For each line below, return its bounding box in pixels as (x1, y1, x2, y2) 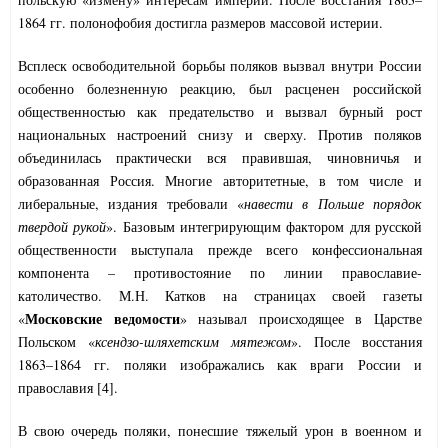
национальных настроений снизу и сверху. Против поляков (18, 125, 422, 145)
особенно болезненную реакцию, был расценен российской (18, 79, 422, 99)
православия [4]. (18, 378, 118, 398)
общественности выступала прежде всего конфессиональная (18, 240, 422, 260)
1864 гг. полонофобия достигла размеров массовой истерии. (18, 13, 383, 33)
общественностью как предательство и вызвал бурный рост (18, 102, 422, 122)
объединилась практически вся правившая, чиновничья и (18, 148, 422, 168)
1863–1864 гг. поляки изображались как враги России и (18, 355, 422, 375)
